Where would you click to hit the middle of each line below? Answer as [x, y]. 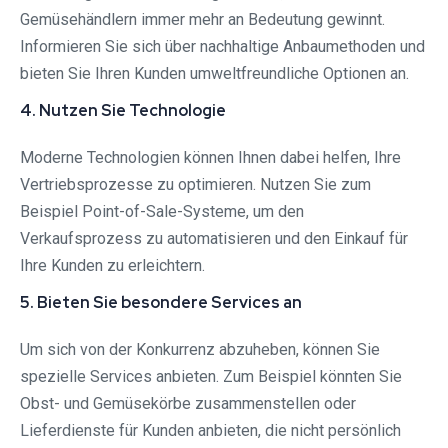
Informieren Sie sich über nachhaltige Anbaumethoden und [222, 47]
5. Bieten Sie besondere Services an [161, 303]
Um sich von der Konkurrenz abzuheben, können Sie [200, 350]
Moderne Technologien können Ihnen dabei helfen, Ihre [210, 158]
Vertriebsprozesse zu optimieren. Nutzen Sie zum [195, 185]
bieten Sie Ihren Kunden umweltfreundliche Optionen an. [214, 74]
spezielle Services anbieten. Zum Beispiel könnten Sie [211, 377]
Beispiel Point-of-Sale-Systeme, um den [162, 212]
